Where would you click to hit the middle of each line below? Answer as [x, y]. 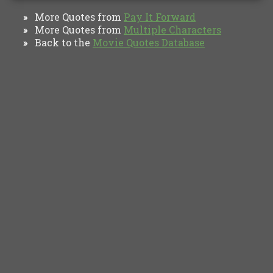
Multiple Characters [172, 29]
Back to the [60, 42]
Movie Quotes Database [149, 42]
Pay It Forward [160, 16]
